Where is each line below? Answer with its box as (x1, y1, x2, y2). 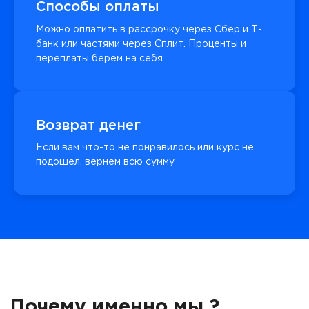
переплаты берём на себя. (36, 54, 165, 63)
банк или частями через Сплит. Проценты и (36, 39, 246, 48)
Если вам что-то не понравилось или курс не (36, 143, 254, 152)
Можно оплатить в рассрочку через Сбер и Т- (36, 25, 262, 34)
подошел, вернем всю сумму (36, 158, 175, 167)
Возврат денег (36, 119, 141, 132)
